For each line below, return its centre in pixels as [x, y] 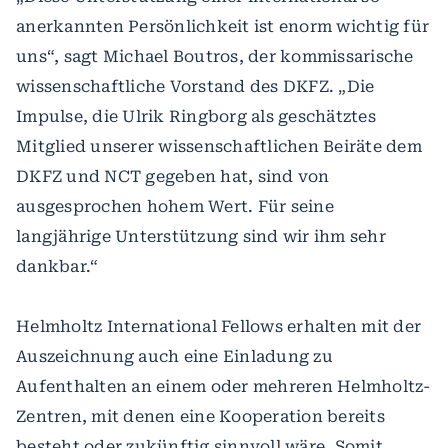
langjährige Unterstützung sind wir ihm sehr [201, 237]
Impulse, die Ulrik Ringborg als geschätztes [196, 117]
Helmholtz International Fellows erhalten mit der [218, 327]
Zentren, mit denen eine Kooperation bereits [200, 417]
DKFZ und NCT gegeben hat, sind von [173, 177]
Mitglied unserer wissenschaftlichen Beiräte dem [219, 147]
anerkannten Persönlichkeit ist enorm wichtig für [222, 27]
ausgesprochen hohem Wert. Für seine [175, 207]
